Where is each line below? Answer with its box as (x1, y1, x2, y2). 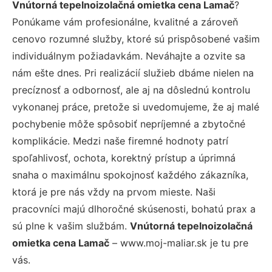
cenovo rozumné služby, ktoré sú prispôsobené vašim (12, 32, 260, 45)
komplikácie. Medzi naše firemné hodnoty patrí (12, 134, 228, 147)
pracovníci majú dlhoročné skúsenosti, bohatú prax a (12, 202, 256, 215)
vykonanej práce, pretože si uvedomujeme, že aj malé (12, 100, 259, 113)
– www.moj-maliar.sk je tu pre (109, 236, 248, 249)
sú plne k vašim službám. (12, 219, 130, 232)
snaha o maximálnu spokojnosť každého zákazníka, (12, 168, 248, 181)
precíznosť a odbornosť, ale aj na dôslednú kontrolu (12, 83, 250, 96)
